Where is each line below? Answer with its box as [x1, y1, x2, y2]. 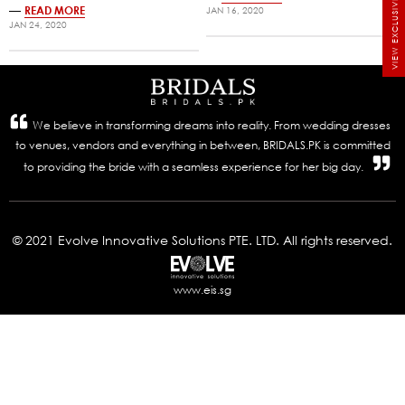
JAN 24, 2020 [9, 17, 67, 32]
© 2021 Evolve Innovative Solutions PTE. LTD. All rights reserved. [13, 231, 392, 249]
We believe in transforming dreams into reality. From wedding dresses [33, 117, 391, 133]
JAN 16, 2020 [206, 3, 265, 17]
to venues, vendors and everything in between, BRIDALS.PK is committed [14, 137, 391, 153]
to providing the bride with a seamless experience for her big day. [24, 158, 363, 174]
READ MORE [24, 2, 85, 17]
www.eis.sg [174, 281, 231, 297]
